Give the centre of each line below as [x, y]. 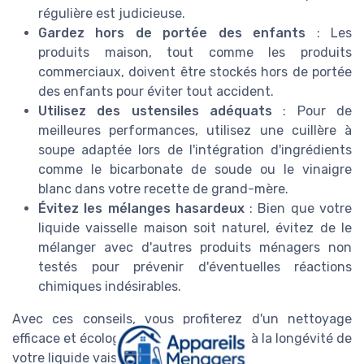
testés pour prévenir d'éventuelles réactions [195, 266]
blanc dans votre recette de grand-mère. [163, 188]
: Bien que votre [298, 208]
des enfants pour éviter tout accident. [156, 91]
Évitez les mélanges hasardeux [141, 208]
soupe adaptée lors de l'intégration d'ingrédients [195, 149]
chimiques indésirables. [110, 286]
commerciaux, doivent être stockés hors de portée [195, 71]
